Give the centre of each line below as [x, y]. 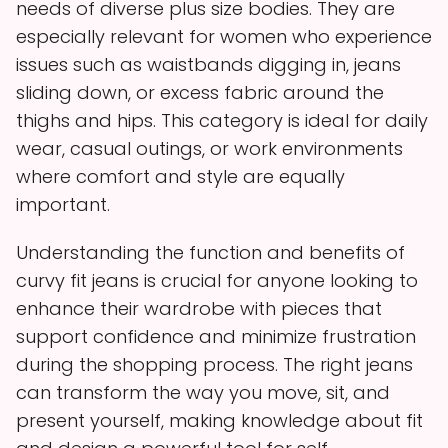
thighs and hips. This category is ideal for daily [222, 120]
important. [63, 204]
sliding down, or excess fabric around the [200, 92]
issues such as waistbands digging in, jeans [208, 64]
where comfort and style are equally [180, 176]
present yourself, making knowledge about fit [219, 420]
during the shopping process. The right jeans [214, 364]
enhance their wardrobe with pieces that [199, 308]
